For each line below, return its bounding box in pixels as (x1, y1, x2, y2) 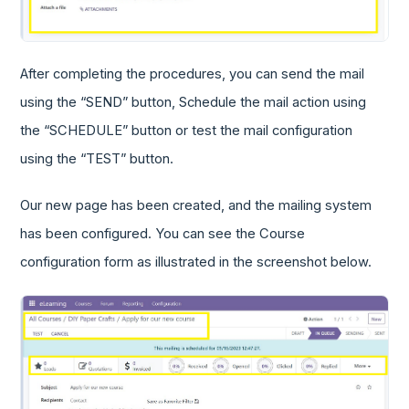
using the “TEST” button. (20, 151, 174, 168)
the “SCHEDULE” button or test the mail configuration (20, 122, 353, 140)
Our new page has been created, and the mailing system (20, 197, 372, 215)
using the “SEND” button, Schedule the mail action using (20, 94, 367, 111)
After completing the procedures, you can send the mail (20, 66, 365, 83)
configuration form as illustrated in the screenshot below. (20, 254, 372, 271)
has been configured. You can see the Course (20, 225, 306, 243)
